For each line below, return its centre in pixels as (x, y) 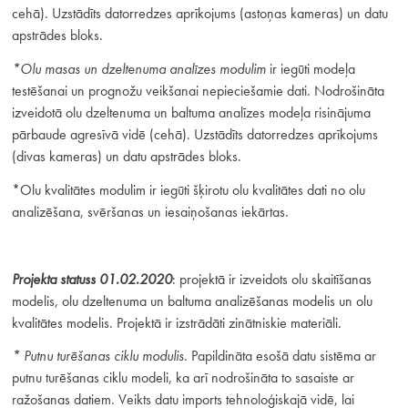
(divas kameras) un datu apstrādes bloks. (128, 157)
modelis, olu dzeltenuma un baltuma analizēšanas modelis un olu (192, 301)
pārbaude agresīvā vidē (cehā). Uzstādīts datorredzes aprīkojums (194, 135)
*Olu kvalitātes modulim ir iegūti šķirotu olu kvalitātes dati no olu (188, 190)
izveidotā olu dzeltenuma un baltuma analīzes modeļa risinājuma (191, 113)
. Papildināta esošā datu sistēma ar (280, 356)
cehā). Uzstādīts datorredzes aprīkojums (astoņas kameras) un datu (199, 14)
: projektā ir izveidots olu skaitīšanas (271, 279)
